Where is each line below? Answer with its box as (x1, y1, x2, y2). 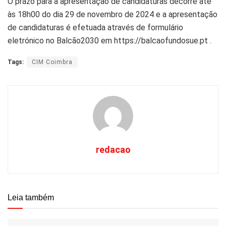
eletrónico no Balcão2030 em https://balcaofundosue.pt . (8, 35, 211, 45)
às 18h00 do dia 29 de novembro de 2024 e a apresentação (8, 9, 217, 19)
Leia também (8, 193, 54, 202)
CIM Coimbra (32, 58, 73, 66)
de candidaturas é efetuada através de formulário (8, 22, 183, 32)
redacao (95, 144, 131, 155)
